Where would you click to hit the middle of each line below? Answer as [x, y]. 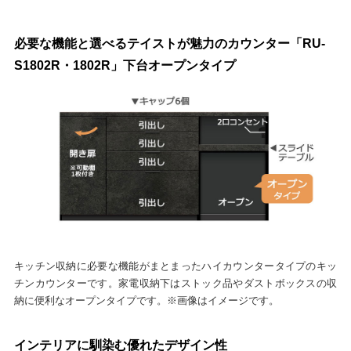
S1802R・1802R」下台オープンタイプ [125, 66]
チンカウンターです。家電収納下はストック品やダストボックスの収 [175, 283]
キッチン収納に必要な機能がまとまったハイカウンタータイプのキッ [175, 266]
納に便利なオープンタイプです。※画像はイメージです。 [146, 300]
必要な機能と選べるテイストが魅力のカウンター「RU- [169, 44]
